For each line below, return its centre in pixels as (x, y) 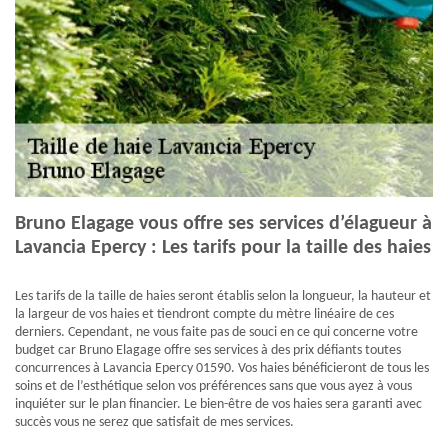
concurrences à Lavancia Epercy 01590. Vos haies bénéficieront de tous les (222, 369)
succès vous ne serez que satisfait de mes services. (154, 423)
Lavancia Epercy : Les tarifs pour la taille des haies (223, 248)
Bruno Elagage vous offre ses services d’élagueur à (223, 224)
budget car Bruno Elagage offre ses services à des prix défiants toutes (208, 351)
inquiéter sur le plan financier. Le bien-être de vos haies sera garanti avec (218, 405)
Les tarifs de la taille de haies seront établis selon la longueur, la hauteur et (223, 297)
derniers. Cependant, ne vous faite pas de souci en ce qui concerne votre (216, 333)
